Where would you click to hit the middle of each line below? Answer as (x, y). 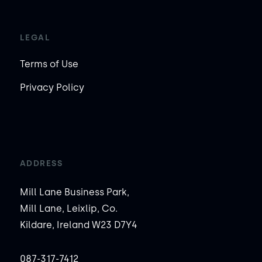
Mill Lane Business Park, (74, 192)
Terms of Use (49, 64)
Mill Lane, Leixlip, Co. (68, 208)
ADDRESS (41, 163)
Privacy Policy (52, 87)
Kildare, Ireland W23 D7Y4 (78, 225)
